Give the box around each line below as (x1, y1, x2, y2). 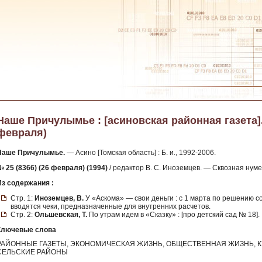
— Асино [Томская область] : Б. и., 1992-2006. (65, 149, 216, 157)
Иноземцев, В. (35, 194, 84, 202)
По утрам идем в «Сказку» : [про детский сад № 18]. (87, 211, 260, 219)
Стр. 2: (11, 211, 35, 219)
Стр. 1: (11, 194, 35, 202)
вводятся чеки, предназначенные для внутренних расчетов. (11, 202, 211, 211)
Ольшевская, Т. (35, 211, 87, 219)
